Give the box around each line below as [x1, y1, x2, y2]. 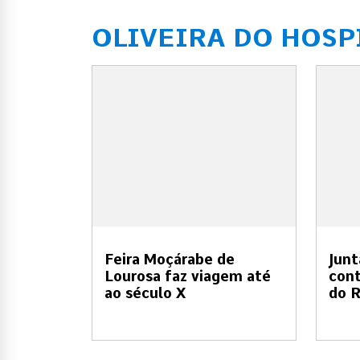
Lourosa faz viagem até [104, 267, 271, 284]
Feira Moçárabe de [104, 250, 235, 268]
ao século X [104, 284, 186, 301]
